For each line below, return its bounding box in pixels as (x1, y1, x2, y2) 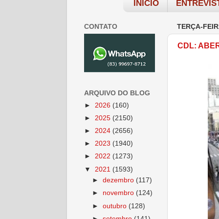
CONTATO (84, 23, 117, 30)
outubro (103, 202, 129, 210)
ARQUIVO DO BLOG (84, 89, 150, 97)
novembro (103, 189, 136, 197)
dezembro (103, 176, 136, 184)
